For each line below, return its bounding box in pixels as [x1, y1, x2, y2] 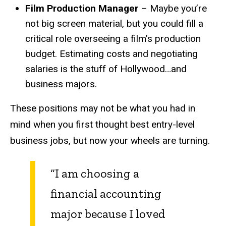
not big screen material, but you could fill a [25, 17, 203, 29]
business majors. [25, 78, 97, 90]
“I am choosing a [50, 165, 139, 181]
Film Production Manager [25, 2, 138, 14]
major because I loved [50, 206, 165, 221]
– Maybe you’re [138, 2, 207, 14]
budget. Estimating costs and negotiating [25, 47, 198, 60]
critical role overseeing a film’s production [25, 32, 201, 44]
